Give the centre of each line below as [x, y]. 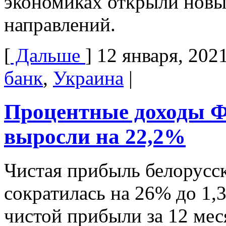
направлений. [60, 25]
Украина [88, 78]
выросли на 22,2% [95, 137]
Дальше [48, 55]
